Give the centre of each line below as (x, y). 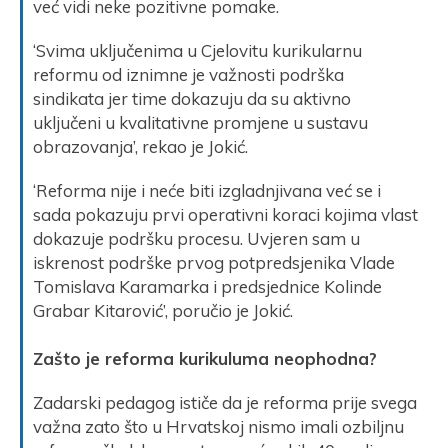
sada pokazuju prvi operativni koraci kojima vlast (225, 214)
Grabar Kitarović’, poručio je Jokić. (163, 310)
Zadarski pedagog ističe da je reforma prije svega (225, 402)
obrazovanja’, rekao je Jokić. (140, 146)
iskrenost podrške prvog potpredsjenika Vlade (214, 262)
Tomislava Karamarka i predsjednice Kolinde (207, 286)
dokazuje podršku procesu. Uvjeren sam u (196, 238)
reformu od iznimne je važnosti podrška (188, 74)
